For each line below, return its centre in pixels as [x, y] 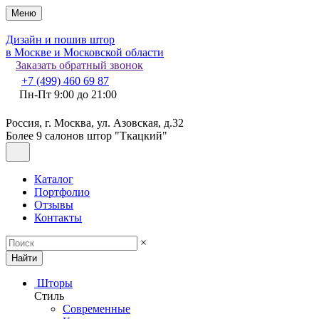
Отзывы [54, 205]
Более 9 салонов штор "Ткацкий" [87, 136]
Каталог [54, 179]
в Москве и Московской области [85, 52]
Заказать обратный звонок [79, 65]
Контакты [58, 218]
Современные [96, 309]
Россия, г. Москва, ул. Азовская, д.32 [95, 123]
